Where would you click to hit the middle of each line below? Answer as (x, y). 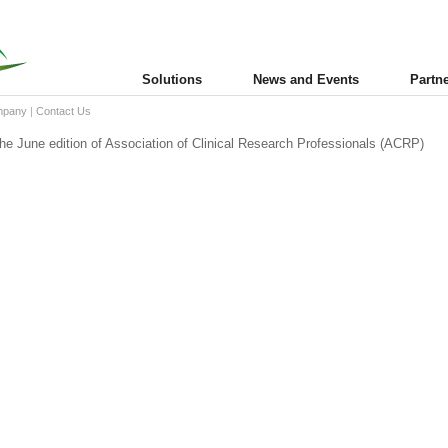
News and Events (306, 79)
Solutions (172, 79)
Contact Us (63, 111)
